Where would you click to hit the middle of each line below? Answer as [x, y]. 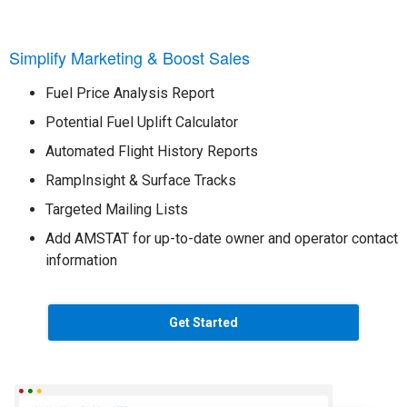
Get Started [203, 323]
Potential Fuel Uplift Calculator [142, 123]
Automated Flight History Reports [152, 152]
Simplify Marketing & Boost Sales [129, 58]
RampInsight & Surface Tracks [141, 181]
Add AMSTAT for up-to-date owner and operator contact [222, 239]
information [81, 261]
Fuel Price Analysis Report [130, 94]
